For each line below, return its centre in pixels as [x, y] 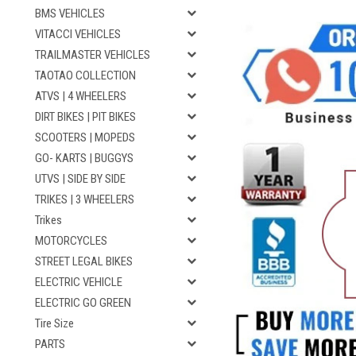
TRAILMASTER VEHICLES [93, 55]
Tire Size [54, 323]
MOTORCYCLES [71, 241]
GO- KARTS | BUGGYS [84, 158]
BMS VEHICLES [70, 14]
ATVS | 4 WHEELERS [81, 96]
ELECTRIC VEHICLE [79, 282]
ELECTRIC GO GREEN [83, 303]
